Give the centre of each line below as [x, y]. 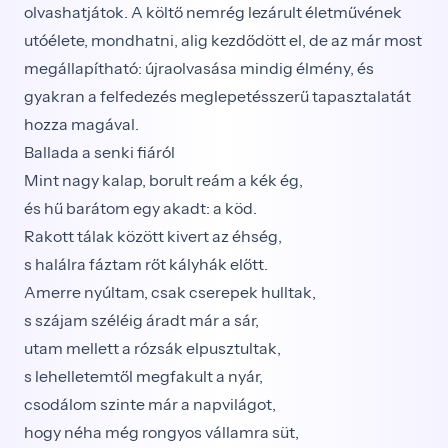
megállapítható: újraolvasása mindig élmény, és [199, 68]
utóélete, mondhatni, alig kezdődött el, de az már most [223, 40]
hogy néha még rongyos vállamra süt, [161, 432]
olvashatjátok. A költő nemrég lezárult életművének [213, 12]
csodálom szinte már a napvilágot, [150, 404]
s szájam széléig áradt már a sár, [141, 320]
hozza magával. [81, 124]
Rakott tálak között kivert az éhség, [153, 236]
